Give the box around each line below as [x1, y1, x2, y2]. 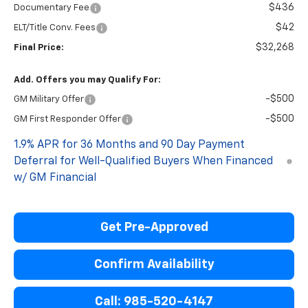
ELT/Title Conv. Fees [14, 23, 96, 32]
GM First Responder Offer [14, 114, 121, 124]
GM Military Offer [14, 94, 84, 104]
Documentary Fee [14, 3, 89, 12]
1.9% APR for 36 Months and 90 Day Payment [14, 139, 245, 151]
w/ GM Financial [14, 172, 96, 184]
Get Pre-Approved [100, 221, 208, 234]
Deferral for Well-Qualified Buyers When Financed [14, 155, 273, 167]
